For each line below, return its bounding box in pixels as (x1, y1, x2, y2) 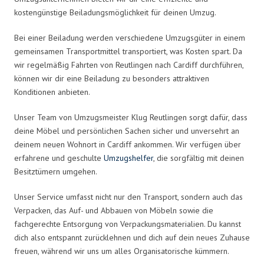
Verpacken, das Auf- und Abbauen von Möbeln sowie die (14, 204, 213, 216)
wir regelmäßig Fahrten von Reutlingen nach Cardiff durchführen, (14, 59, 243, 70)
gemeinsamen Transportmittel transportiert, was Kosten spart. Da (14, 45, 242, 57)
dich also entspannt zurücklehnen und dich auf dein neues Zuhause (14, 232, 250, 243)
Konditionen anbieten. (14, 86, 90, 97)
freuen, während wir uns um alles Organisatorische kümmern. (14, 245, 229, 256)
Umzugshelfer (104, 152, 153, 163)
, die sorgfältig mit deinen (153, 152, 244, 163)
